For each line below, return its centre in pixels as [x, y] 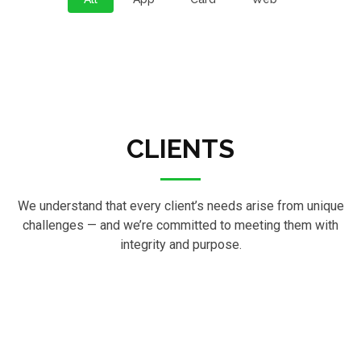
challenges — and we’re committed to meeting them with [180, 226]
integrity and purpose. [180, 245]
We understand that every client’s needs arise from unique [180, 206]
